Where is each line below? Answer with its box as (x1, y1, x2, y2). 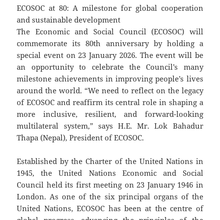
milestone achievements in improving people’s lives (17, 74, 203, 84)
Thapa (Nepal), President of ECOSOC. (17, 133, 144, 143)
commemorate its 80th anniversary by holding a (17, 38, 203, 49)
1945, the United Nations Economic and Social (17, 168, 203, 178)
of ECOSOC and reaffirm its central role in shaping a (17, 97, 203, 108)
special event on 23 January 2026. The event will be (17, 50, 203, 60)
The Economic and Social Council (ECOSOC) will (17, 27, 203, 37)
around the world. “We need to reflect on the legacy (17, 85, 203, 96)
